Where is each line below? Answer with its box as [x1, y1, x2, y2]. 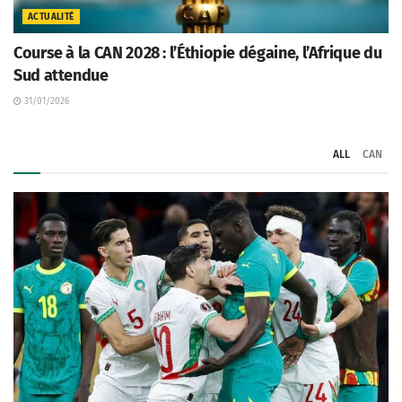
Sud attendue [13, 65, 109, 85]
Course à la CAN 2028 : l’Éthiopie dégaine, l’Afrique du [13, 42, 382, 63]
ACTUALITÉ [28, 11, 74, 22]
